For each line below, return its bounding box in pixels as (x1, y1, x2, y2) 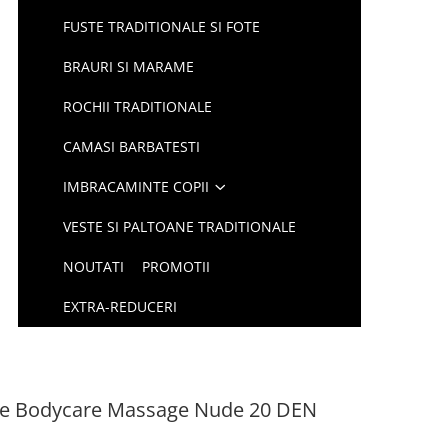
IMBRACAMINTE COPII (63, 177, 210, 196)
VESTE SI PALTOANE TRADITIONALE (63, 217, 297, 236)
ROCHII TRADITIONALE (63, 97, 213, 116)
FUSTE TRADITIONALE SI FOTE (63, 17, 261, 36)
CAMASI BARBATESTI (63, 137, 201, 156)
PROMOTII (142, 257, 211, 276)
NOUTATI (63, 257, 125, 276)
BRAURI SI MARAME (63, 57, 195, 76)
